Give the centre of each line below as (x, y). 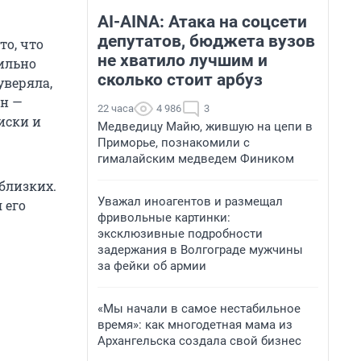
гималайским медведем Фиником (196, 159)
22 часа (116, 108)
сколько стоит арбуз (180, 80)
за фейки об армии (152, 266)
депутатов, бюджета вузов (206, 41)
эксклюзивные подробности (180, 234)
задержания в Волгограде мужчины (200, 250)
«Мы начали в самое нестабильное (199, 309)
